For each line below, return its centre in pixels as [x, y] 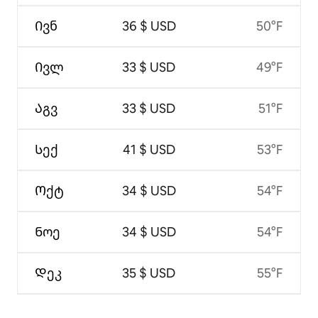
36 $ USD [149, 26]
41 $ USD [149, 150]
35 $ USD [149, 273]
